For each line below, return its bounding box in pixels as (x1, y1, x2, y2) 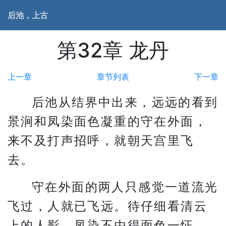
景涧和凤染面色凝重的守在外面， (8, 114, 207, 129)
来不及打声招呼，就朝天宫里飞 (8, 133, 194, 148)
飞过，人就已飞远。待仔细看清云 (8, 199, 207, 213)
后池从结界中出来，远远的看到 (32, 95, 218, 109)
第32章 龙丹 (57, 38, 169, 63)
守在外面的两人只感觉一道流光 (32, 180, 218, 194)
